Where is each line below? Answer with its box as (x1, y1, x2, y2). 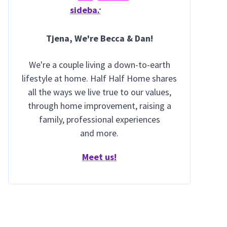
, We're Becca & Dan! (69, 32, 153, 44)
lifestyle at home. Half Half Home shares (22, 72, 177, 84)
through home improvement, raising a (27, 100, 171, 111)
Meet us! (82, 151, 117, 163)
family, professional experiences (39, 113, 160, 125)
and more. (80, 127, 119, 139)
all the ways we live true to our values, (27, 86, 171, 98)
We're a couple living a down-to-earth (28, 59, 170, 70)
